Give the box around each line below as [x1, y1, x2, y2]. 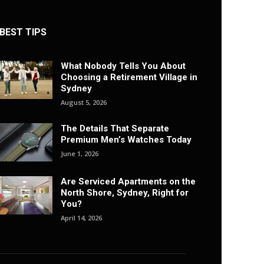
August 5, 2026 [61, 98, 107, 107]
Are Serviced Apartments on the [61, 176, 196, 187]
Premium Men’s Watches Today [61, 134, 192, 146]
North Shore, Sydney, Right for [61, 187, 189, 199]
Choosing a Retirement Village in [61, 72, 198, 83]
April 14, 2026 [61, 213, 103, 223]
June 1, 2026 [61, 149, 99, 159]
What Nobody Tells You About [61, 61, 186, 72]
